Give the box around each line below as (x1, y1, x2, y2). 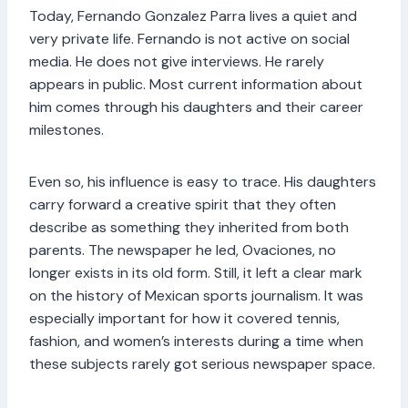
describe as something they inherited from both (29, 217, 349, 237)
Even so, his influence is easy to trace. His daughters (29, 171, 376, 191)
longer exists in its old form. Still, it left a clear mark (29, 262, 362, 282)
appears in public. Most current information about (29, 74, 362, 94)
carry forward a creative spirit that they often (29, 194, 336, 214)
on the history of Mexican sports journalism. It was (29, 285, 363, 305)
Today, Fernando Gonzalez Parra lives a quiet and (29, 5, 357, 25)
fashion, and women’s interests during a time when (29, 331, 363, 351)
